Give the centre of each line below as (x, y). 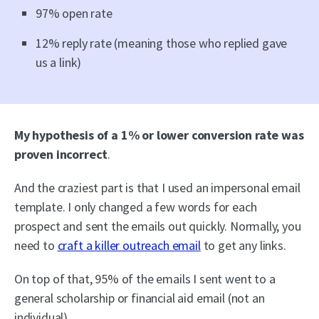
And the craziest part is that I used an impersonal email (157, 187)
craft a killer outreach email (129, 245)
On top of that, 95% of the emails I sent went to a (145, 278)
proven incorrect (61, 154)
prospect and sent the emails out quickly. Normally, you (158, 226)
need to (36, 245)
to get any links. (243, 245)
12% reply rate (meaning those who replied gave (162, 43)
